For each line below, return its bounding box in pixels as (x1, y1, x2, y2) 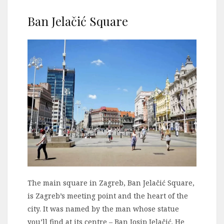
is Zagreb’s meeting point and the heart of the (27, 191, 188, 201)
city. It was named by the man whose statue (27, 204, 179, 214)
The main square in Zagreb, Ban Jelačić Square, (27, 178, 194, 188)
